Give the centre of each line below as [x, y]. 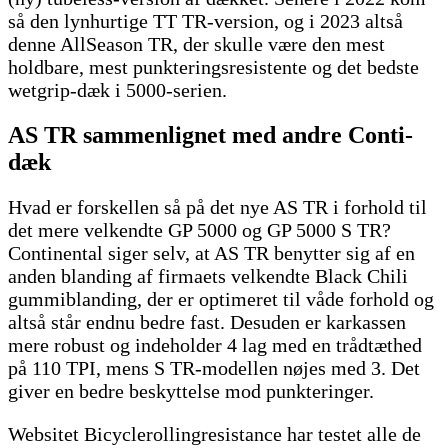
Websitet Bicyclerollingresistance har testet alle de [214, 433]
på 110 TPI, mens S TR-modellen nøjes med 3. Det [214, 367]
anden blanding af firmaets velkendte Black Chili [208, 275]
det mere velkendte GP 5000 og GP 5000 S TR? [199, 229]
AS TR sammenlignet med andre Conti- [210, 134]
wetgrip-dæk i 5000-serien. [117, 89]
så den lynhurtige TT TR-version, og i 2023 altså [205, 20]
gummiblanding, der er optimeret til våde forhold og [221, 298]
